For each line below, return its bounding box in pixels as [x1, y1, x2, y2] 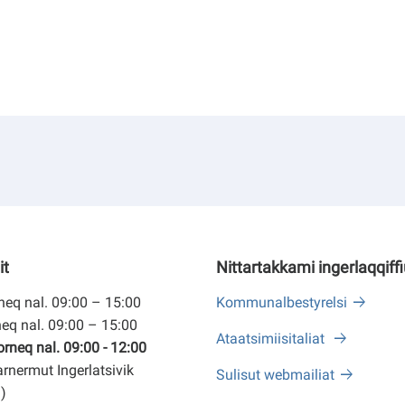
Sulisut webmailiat [216, 366, 334, 383]
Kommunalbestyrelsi [216, 294, 347, 311]
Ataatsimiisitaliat [216, 330, 328, 347]
